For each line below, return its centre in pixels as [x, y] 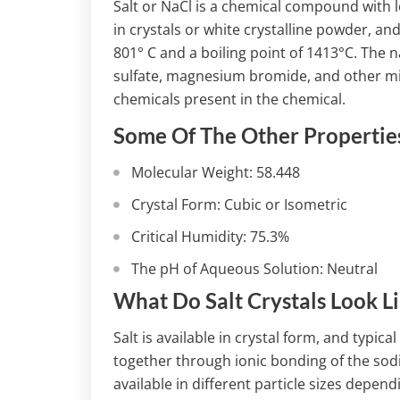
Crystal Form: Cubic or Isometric [239, 205]
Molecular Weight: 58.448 [216, 173]
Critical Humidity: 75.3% [210, 237]
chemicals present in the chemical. [229, 100]
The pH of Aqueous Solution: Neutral [254, 269]
